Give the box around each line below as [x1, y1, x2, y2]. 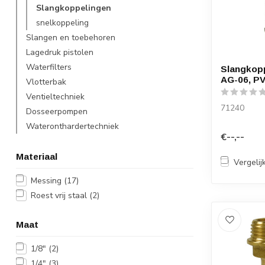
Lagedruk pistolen [26, 47, 93, 58]
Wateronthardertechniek [26, 121, 119, 132]
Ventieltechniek [26, 91, 85, 102]
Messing [31, 175, 64, 186]
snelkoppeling [36, 17, 89, 28]
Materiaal [16, 151, 57, 161]
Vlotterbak [26, 76, 66, 88]
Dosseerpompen [26, 106, 88, 117]
